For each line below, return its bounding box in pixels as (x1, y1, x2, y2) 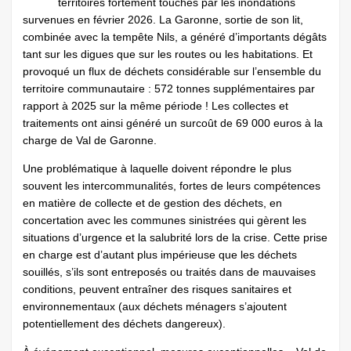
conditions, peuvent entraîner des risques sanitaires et (23, 283, 291, 295)
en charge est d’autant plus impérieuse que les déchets (23, 248, 297, 261)
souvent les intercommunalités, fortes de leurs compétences (23, 179, 320, 192)
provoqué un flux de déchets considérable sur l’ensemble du (23, 65, 321, 78)
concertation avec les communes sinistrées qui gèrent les (23, 214, 306, 226)
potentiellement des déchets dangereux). (23, 317, 226, 330)
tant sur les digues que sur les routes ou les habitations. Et (23, 48, 313, 60)
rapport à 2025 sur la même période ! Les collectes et (23, 100, 288, 112)
